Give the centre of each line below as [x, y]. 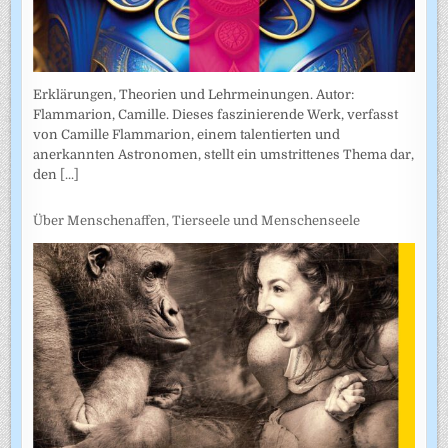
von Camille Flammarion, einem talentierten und [187, 134]
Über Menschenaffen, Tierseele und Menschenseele [197, 221]
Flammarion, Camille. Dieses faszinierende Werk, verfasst [216, 114]
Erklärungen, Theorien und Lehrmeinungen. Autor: [194, 94]
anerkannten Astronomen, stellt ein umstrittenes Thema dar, [224, 154]
